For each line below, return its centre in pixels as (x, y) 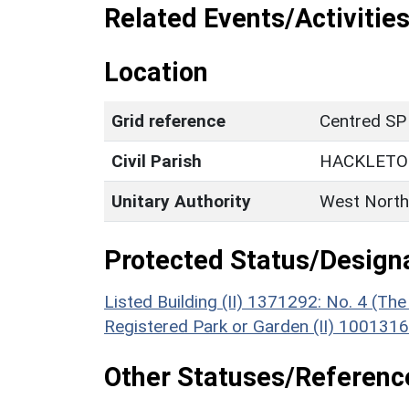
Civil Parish (157, 162)
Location (156, 73)
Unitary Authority (181, 202)
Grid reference (168, 121)
